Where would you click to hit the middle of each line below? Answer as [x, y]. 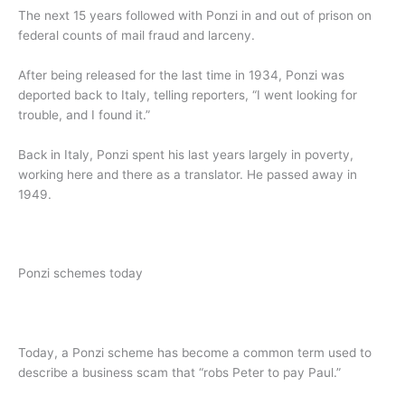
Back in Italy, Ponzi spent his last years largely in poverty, [186, 154]
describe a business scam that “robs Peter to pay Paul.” [179, 373]
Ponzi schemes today [80, 273]
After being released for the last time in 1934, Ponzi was [181, 75]
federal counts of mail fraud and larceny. [137, 35]
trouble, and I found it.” [84, 114]
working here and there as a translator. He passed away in [188, 174]
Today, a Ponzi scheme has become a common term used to [195, 353]
